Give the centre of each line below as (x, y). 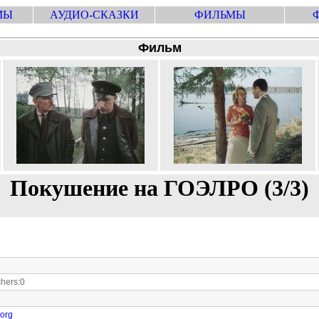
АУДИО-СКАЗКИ (94, 15)
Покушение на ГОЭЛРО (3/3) (159, 188)
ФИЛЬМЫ (220, 15)
